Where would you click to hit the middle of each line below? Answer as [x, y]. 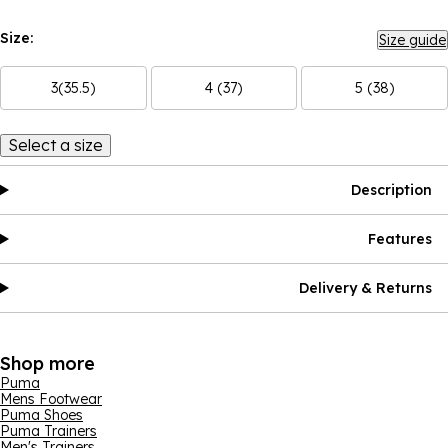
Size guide [412, 40]
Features [400, 239]
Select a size [55, 145]
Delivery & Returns [365, 288]
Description [391, 190]
